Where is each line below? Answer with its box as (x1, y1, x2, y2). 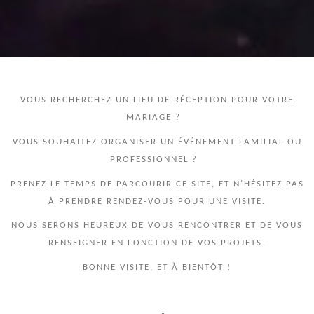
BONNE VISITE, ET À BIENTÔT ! (83, 262, 231, 272)
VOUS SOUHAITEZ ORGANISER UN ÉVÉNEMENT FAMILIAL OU (12, 137, 302, 147)
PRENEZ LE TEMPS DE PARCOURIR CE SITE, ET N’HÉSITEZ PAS (10, 179, 304, 189)
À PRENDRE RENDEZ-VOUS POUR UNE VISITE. (48, 196, 266, 206)
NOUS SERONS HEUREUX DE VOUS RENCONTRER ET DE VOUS (11, 221, 303, 231)
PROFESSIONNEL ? (109, 155, 205, 165)
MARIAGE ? (126, 113, 188, 123)
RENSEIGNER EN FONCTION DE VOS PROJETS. (48, 238, 266, 248)
